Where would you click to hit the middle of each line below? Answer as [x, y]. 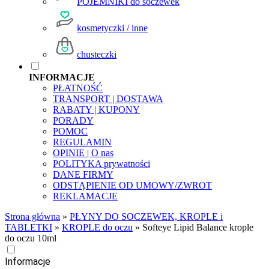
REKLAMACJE [85, 196]
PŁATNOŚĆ [78, 88]
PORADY [73, 120]
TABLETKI [29, 227]
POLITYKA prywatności [101, 164]
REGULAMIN [82, 142]
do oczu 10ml [31, 238]
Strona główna [32, 216]
